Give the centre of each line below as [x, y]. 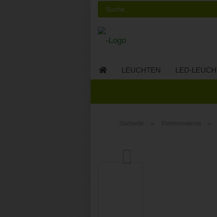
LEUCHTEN [141, 70]
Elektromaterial [181, 124]
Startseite [132, 124]
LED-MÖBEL [120, 89]
